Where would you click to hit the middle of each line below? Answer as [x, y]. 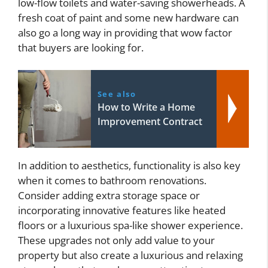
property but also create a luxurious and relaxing [130, 255]
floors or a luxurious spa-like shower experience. [130, 226]
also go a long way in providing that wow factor [125, 32]
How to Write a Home [146, 107]
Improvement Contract [150, 122]
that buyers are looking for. [81, 47]
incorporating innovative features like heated [122, 211]
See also [117, 94]
